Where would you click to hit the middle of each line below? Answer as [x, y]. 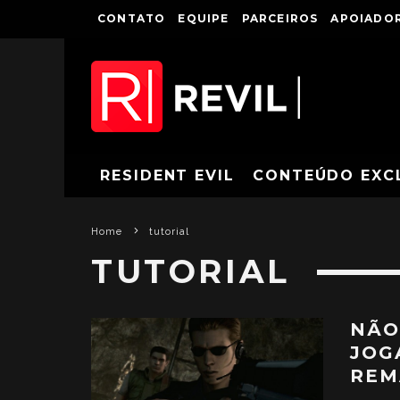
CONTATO [132, 18]
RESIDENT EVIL [167, 175]
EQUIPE [204, 18]
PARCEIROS [280, 18]
